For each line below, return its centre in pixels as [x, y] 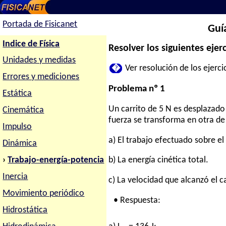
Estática [17, 94]
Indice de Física [31, 44]
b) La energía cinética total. [159, 160]
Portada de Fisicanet [40, 25]
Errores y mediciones [41, 77]
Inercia [15, 177]
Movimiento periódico [44, 193]
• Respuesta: [137, 200]
